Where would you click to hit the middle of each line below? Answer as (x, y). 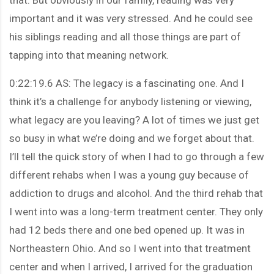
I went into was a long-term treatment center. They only (136, 211)
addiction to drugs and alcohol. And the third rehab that (136, 193)
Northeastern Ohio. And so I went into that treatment (130, 248)
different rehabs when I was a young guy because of (129, 175)
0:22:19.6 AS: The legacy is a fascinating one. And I (127, 83)
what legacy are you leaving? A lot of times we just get (134, 120)
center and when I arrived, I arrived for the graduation (131, 266)
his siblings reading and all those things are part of (125, 36)
